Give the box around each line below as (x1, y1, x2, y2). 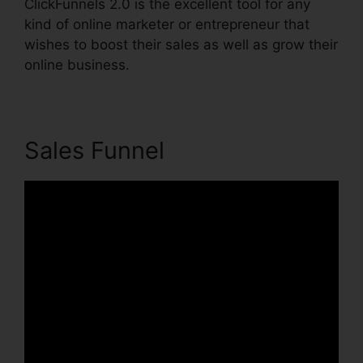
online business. (24, 57, 130, 74)
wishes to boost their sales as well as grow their (24, 36, 338, 53)
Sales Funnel (24, 136, 164, 165)
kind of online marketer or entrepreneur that (24, 16, 310, 33)
